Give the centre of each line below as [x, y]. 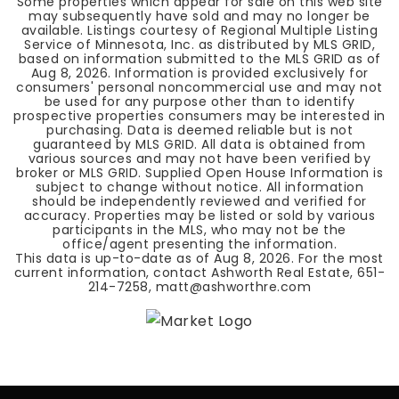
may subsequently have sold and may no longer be [199, 16]
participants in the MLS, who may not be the [199, 230]
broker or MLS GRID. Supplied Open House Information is [199, 173]
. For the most [337, 258]
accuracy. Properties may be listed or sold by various [199, 216]
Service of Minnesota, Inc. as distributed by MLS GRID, [199, 45]
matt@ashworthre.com [233, 287]
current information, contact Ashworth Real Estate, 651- [199, 273]
